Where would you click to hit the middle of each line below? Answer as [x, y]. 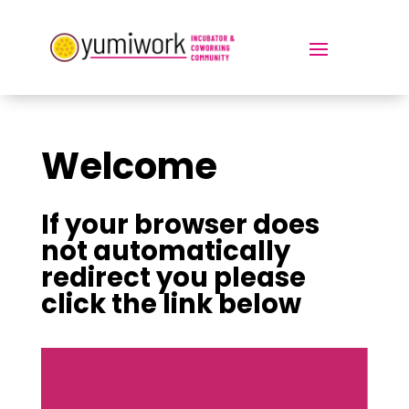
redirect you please [173, 278]
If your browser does [180, 225]
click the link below [171, 304]
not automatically [165, 252]
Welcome [129, 167]
